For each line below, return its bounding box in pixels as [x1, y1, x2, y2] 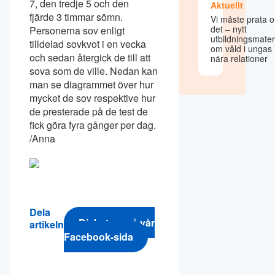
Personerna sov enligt [29, 23, 125, 38]
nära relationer [211, 52, 268, 65]
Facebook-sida [64, 229, 133, 244]
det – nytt [211, 23, 247, 36]
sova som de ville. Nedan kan [29, 64, 158, 79]
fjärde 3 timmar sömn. [29, 10, 123, 25]
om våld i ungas [211, 42, 273, 55]
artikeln [29, 217, 64, 232]
